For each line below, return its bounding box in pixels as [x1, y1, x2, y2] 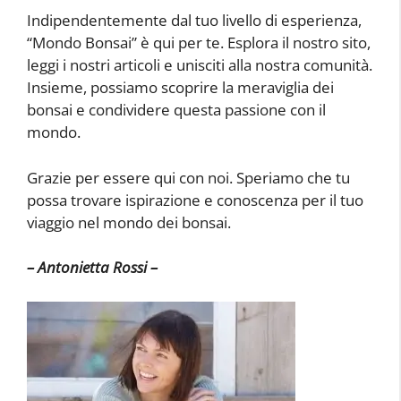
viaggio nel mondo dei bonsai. [27, 211, 231, 233]
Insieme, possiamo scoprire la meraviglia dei [27, 77, 334, 98]
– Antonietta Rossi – [27, 257, 158, 278]
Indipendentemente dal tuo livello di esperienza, [27, 10, 362, 31]
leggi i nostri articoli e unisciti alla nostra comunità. [27, 55, 372, 76]
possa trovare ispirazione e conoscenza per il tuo [27, 189, 363, 210]
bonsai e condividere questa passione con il [27, 99, 326, 121]
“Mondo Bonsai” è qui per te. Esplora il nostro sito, [27, 32, 371, 54]
